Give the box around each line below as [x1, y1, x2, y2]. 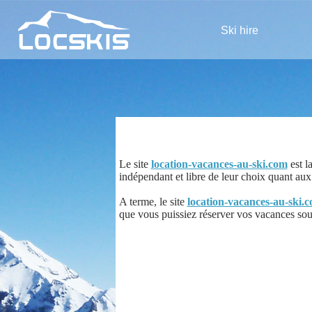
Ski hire [221, 24, 258, 36]
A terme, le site [118, 196, 187, 208]
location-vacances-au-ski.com [150, 158, 288, 170]
